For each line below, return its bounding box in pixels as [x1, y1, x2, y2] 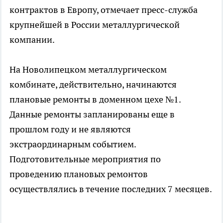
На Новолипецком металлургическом [9, 63, 167, 75]
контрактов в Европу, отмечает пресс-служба [9, 3, 198, 15]
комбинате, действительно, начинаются [9, 78, 177, 90]
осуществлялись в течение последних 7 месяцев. [9, 183, 212, 195]
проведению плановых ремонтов [9, 168, 148, 180]
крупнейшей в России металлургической [9, 18, 180, 30]
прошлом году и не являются [9, 123, 131, 135]
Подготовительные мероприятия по [9, 153, 161, 165]
